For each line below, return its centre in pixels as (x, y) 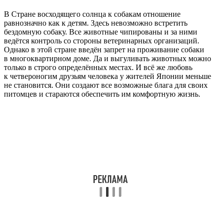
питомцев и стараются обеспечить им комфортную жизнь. (102, 94)
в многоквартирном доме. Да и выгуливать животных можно (108, 58)
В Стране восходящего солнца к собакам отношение (92, 14)
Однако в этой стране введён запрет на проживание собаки (104, 50)
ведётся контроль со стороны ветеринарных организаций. (102, 41)
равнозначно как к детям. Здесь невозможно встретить (96, 23)
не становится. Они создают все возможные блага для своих (106, 85)
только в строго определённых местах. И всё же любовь (98, 67)
